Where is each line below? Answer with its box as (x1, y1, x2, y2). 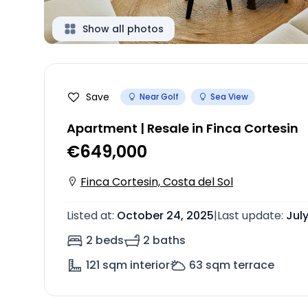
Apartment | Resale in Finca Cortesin (67, 120, 298, 137)
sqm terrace (206, 257, 274, 273)
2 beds (86, 232, 124, 248)
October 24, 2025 (117, 208, 214, 223)
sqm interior (102, 257, 170, 273)
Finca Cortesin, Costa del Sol (80, 174, 233, 190)
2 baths (143, 232, 186, 248)
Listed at (67, 208, 112, 223)
